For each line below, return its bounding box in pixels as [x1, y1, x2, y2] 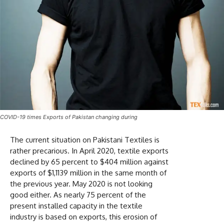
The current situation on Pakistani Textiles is [10, 134, 159, 144]
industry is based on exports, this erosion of [10, 211, 157, 221]
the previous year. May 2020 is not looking [10, 178, 152, 188]
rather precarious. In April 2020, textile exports [10, 145, 168, 155]
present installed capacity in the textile [10, 200, 142, 210]
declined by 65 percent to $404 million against [10, 156, 168, 166]
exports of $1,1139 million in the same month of [10, 167, 166, 177]
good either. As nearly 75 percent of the [10, 189, 146, 199]
